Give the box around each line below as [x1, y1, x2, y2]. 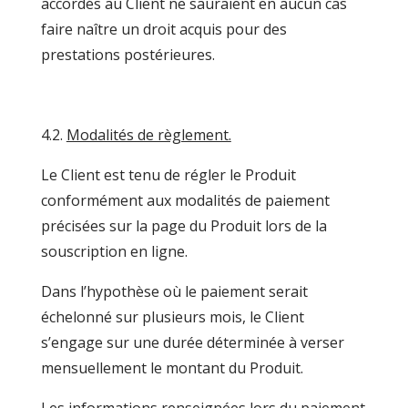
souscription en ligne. [40, 241, 188, 261]
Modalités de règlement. [66, 125, 231, 145]
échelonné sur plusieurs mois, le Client [40, 307, 304, 327]
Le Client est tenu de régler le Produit [40, 165, 296, 185]
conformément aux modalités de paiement [40, 190, 330, 210]
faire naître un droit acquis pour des [40, 19, 287, 39]
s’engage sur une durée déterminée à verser [40, 332, 344, 352]
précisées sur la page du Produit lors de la [40, 216, 327, 236]
